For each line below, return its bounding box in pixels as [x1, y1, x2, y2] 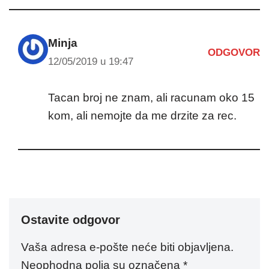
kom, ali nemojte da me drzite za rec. [48, 109, 237, 122]
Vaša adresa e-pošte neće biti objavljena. [21, 241, 234, 253]
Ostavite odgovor [21, 213, 120, 226]
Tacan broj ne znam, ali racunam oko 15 [48, 91, 255, 104]
